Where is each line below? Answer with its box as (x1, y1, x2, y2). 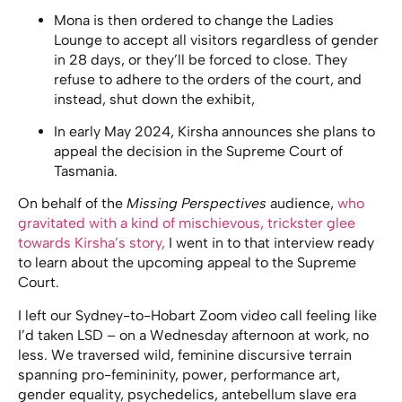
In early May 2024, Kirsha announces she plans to (54, 122, 375, 140)
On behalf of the (18, 195, 127, 213)
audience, (267, 195, 337, 213)
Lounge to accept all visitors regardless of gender (54, 31, 379, 48)
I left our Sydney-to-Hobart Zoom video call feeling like (18, 306, 377, 324)
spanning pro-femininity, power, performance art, (18, 365, 340, 383)
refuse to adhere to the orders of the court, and (54, 70, 362, 88)
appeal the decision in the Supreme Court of (54, 142, 343, 160)
